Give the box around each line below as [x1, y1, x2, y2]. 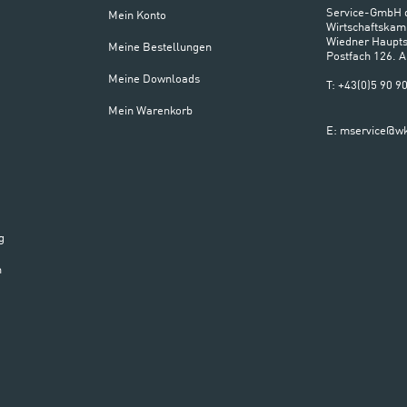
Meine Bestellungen [108, 41, 212, 54]
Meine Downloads [108, 73, 200, 85]
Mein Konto [108, 9, 166, 22]
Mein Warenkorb [108, 104, 193, 117]
